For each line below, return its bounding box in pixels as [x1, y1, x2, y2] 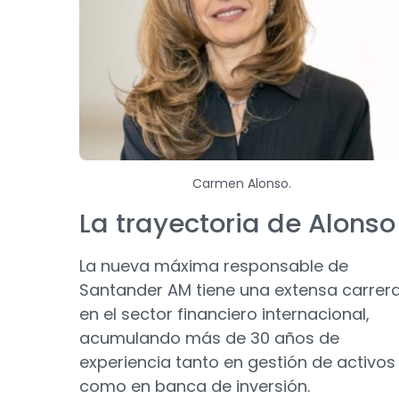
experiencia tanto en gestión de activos [79, 350, 395, 373]
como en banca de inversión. [79, 374, 310, 397]
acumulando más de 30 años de [79, 326, 339, 349]
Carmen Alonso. [191, 174, 291, 192]
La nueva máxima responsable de [79, 254, 348, 277]
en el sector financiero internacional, [79, 302, 370, 325]
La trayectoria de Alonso [79, 205, 395, 241]
